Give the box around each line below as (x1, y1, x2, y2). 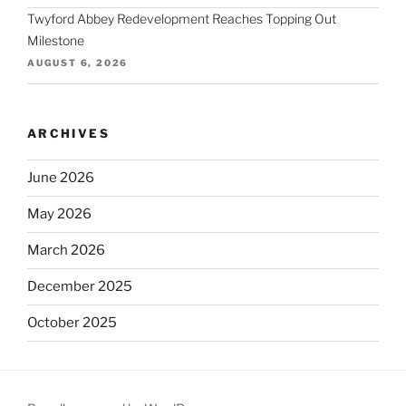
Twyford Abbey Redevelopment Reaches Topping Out (27, 11, 336, 27)
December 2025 (27, 278, 132, 295)
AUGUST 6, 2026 (27, 57, 129, 69)
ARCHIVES (27, 126, 110, 141)
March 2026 (27, 242, 105, 259)
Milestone (27, 33, 84, 49)
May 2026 (27, 206, 92, 223)
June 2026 (27, 169, 94, 187)
